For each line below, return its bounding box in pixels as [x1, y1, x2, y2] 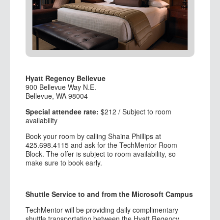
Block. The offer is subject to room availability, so [26, 148, 176, 159]
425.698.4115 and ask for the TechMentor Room [26, 139, 177, 150]
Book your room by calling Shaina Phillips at [26, 131, 161, 141]
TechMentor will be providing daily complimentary [26, 204, 178, 215]
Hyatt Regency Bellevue [26, 73, 106, 83]
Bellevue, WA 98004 [26, 90, 88, 101]
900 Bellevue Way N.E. [26, 82, 96, 92]
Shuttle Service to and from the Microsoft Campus [26, 189, 193, 199]
